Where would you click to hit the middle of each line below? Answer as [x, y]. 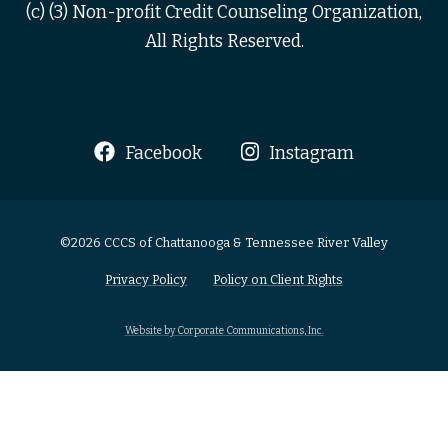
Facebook [161, 154]
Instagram [309, 154]
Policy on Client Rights [277, 280]
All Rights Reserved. [224, 42]
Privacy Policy [146, 280]
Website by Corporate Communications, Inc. [224, 331]
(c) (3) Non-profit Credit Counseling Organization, [224, 13]
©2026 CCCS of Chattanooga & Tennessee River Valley [224, 243]
